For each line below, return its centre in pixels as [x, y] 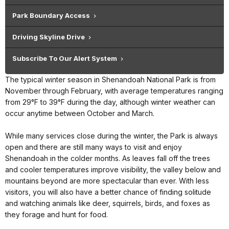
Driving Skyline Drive [49, 37]
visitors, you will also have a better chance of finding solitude [108, 192]
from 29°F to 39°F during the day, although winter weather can [110, 102]
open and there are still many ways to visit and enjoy [94, 147]
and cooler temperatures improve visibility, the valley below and [113, 169]
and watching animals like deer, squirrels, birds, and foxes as [108, 203]
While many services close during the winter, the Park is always [111, 135]
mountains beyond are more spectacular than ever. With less [107, 180]
